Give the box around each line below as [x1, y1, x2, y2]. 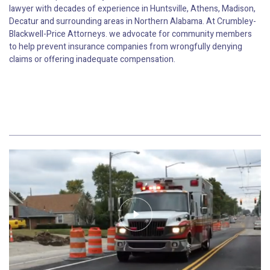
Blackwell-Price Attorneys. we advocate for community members [9, 28, 252, 41]
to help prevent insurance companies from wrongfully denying [9, 40, 242, 54]
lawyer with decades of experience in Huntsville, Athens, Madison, [9, 2, 256, 16]
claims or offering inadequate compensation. [9, 53, 175, 66]
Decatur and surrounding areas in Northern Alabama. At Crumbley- [9, 15, 256, 28]
